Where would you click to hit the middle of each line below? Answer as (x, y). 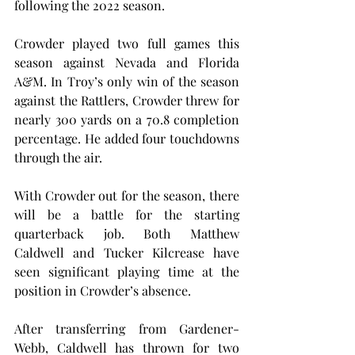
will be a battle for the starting (127, 214)
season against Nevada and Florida (127, 62)
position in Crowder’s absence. (103, 290)
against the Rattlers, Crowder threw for (127, 100)
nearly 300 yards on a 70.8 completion (127, 119)
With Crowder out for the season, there (127, 195)
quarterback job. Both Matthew (127, 233)
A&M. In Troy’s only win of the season (127, 81)
